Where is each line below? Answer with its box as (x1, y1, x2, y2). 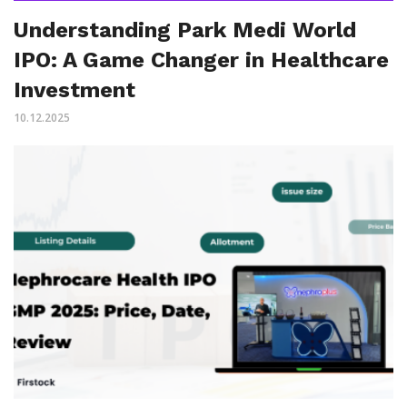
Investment (14, 77, 135, 104)
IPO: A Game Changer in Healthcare (14, 47, 389, 74)
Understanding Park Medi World (14, 17, 356, 44)
